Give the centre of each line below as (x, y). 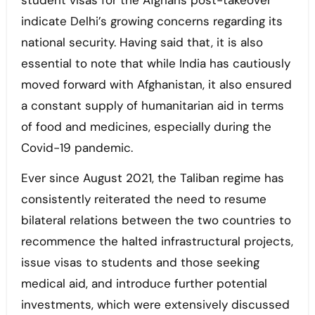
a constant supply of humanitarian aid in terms (152, 106)
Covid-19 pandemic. (78, 148)
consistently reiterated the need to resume (143, 199)
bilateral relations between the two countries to (156, 220)
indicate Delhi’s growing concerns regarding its (152, 21)
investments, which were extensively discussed (155, 305)
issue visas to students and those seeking (140, 263)
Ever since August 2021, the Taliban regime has (152, 178)
